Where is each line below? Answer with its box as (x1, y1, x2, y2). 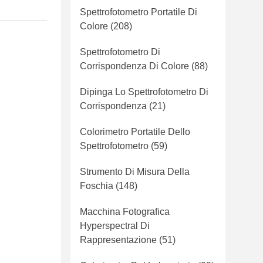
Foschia (80, 181, 113, 191)
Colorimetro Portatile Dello (80, 127, 190, 137)
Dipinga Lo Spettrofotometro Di (80, 87, 208, 97)
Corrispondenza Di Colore (80, 61, 189, 71)
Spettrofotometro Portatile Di (80, 7, 197, 17)
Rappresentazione (80, 235, 157, 245)
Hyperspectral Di (80, 221, 150, 231)
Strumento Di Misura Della (80, 167, 190, 177)
